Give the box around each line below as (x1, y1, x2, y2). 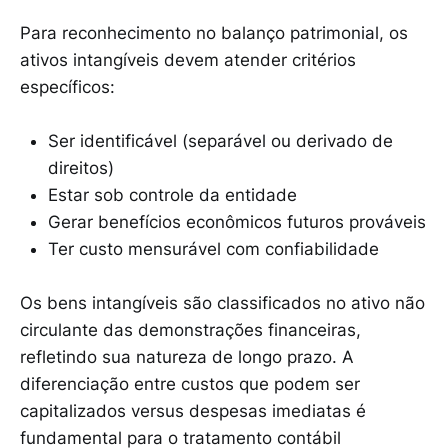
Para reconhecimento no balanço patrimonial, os (20, 22, 408, 43)
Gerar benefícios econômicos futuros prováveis (48, 211, 426, 232)
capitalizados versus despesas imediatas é (20, 400, 366, 421)
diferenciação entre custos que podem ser (20, 373, 360, 394)
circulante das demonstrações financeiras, (20, 319, 361, 340)
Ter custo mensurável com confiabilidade (48, 238, 379, 259)
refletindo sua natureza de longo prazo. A (20, 346, 354, 367)
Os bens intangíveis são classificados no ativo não (20, 292, 425, 313)
